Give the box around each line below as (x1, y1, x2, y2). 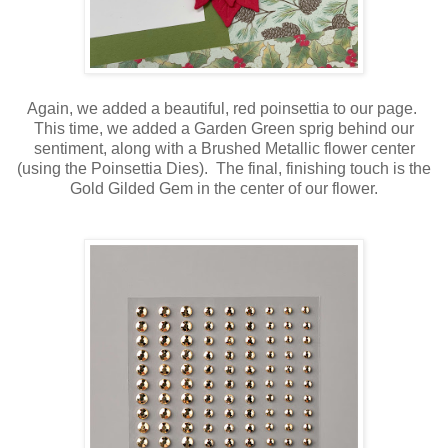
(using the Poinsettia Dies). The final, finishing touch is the (17, 160, 431, 178)
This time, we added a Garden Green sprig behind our (34, 120, 414, 138)
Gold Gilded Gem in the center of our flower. (70, 180, 378, 198)
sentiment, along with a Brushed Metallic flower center (33, 140, 415, 158)
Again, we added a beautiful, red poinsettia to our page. (27, 100, 421, 118)
